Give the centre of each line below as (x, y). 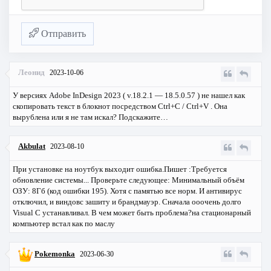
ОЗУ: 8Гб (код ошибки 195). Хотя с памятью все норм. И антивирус (127, 191)
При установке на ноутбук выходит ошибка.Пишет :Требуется (120, 169)
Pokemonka (55, 254)
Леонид (32, 73)
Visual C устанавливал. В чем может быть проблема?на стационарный (132, 213)
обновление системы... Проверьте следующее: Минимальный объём (129, 180)
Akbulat (32, 146)
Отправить (62, 34)
